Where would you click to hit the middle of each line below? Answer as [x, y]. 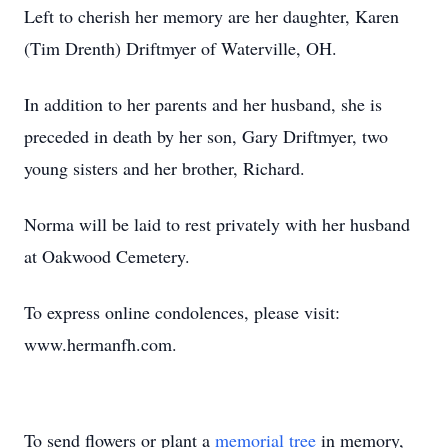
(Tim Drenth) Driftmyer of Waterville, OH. [183, 48]
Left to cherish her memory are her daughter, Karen [211, 16]
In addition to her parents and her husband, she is [203, 104]
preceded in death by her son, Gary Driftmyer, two [206, 136]
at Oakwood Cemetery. [110, 256]
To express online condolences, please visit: [182, 312]
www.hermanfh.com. [100, 344]
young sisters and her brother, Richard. [167, 168]
